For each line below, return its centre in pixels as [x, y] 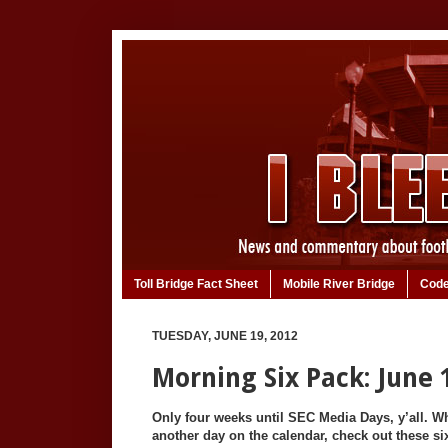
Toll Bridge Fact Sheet [196, 284]
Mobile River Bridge [339, 284]
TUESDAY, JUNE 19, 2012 [225, 336]
